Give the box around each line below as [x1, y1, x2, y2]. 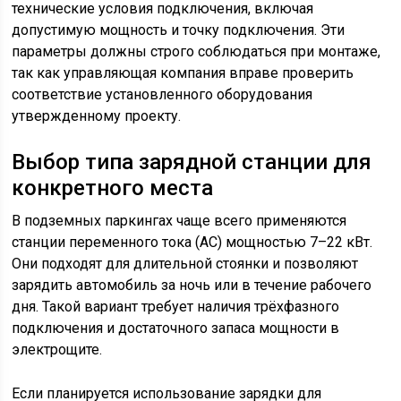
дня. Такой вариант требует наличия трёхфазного [12, 298, 340, 315]
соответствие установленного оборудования [12, 86, 313, 103]
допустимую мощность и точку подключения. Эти [12, 21, 346, 38]
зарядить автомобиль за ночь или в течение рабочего [12, 277, 372, 294]
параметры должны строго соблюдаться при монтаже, [12, 43, 381, 60]
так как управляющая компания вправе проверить [12, 64, 354, 81]
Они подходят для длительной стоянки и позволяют [12, 255, 359, 272]
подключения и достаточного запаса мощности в [12, 320, 340, 337]
